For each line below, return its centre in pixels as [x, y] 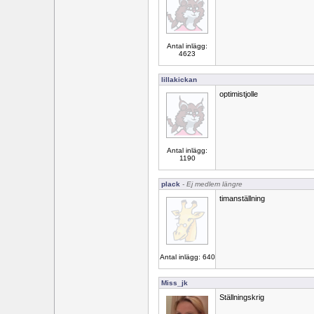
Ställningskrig [242, 297]
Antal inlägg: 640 [187, 257]
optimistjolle [239, 94]
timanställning [242, 198]
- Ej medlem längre [211, 184]
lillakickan [179, 80]
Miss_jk [175, 283]
